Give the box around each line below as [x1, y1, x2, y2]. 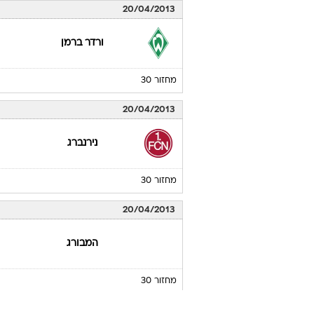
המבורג [67, 239, 99, 248]
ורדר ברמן [61, 39, 104, 48]
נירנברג [67, 139, 98, 148]
